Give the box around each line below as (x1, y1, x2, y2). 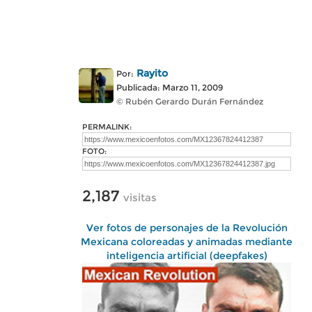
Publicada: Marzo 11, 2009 (116, 82, 223, 93)
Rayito (136, 67, 168, 79)
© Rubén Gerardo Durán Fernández (116, 96, 263, 107)
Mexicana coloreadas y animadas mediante (81, 235, 292, 248)
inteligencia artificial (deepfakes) (106, 249, 267, 262)
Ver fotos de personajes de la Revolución (86, 221, 288, 234)
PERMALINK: (82, 122, 132, 132)
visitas (123, 191, 157, 204)
